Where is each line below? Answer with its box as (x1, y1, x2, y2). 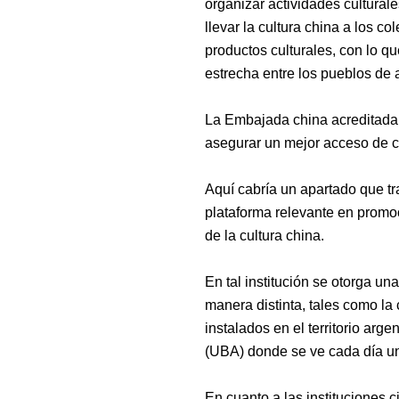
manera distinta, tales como (205, 297, 381, 313)
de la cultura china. (205, 227, 324, 243)
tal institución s (226, 273, 320, 289)
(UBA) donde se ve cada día (205, 343, 387, 359)
